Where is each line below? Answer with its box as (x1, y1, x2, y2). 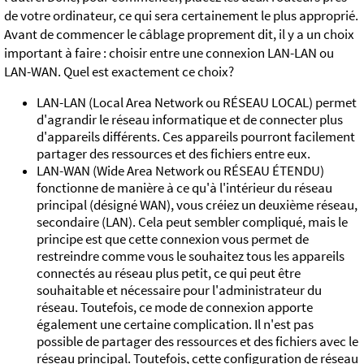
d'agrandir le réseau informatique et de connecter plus (37, 111, 343, 129)
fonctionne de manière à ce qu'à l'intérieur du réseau (37, 180, 332, 197)
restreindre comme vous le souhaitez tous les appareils (37, 248, 344, 266)
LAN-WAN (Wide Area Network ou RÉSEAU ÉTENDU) (37, 162, 324, 180)
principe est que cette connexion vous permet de (37, 231, 309, 249)
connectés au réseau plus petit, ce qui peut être (37, 265, 301, 283)
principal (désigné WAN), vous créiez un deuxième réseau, (37, 197, 357, 214)
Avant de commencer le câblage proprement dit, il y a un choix (4, 25, 354, 43)
